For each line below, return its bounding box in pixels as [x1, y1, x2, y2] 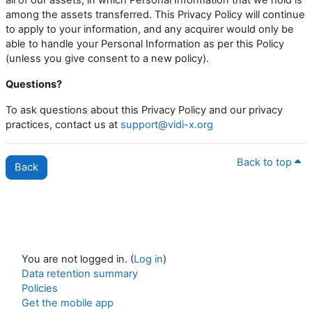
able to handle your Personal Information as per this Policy [6, 37, 284, 50]
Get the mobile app [22, 296, 114, 309]
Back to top [237, 155, 295, 169]
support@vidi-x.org [120, 118, 213, 131]
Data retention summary [22, 267, 138, 280]
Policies [22, 281, 58, 295]
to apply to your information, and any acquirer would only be [6, 22, 294, 36]
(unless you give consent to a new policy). [6, 52, 209, 65]
